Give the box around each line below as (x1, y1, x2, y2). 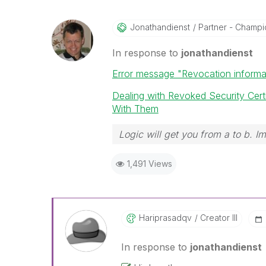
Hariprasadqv (138, 213, 192, 223)
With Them (112, 103, 159, 115)
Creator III (197, 213, 237, 223)
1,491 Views (126, 159, 172, 169)
